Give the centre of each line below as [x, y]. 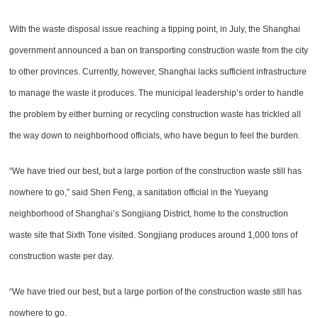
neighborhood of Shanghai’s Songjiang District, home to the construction [149, 213]
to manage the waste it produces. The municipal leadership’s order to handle [157, 93]
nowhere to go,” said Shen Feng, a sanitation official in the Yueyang [139, 192]
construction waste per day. [62, 256]
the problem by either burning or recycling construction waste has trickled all [155, 114]
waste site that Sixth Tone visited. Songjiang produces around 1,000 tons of [154, 235]
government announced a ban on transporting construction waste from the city [159, 50]
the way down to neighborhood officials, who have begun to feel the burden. [155, 135]
